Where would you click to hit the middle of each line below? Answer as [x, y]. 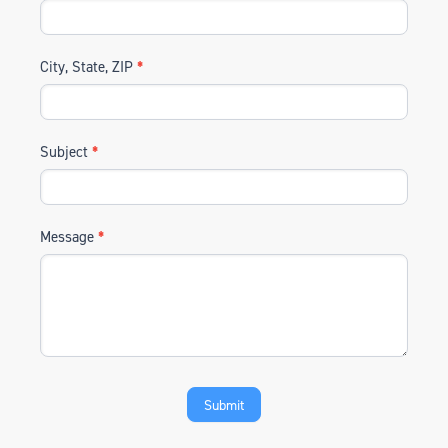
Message [69, 237]
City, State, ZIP [88, 67]
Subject [66, 152]
